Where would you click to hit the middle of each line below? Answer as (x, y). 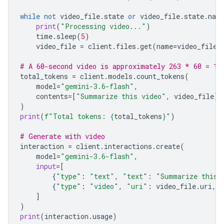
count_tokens (160, 76)
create (168, 146)
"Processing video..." (103, 26)
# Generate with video (62, 136)
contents (52, 96)
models (120, 76)
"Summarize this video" (121, 96)
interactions (128, 146)
